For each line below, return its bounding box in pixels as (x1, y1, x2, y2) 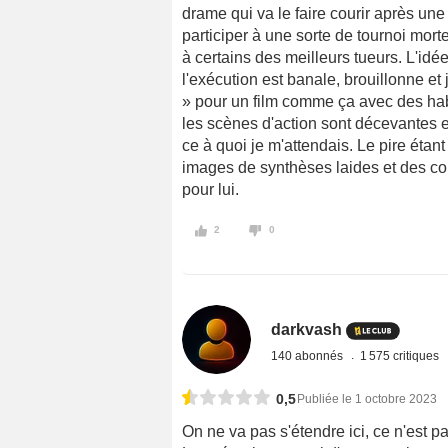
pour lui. (182, 180, 239, 198)
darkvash (271, 320, 343, 338)
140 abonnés (271, 348, 347, 363)
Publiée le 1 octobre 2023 (297, 391, 437, 406)
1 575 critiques (360, 348, 443, 363)
